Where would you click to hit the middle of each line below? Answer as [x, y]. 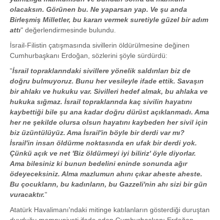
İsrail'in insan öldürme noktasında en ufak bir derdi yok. [103, 143]
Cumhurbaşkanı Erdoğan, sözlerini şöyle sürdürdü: [89, 55]
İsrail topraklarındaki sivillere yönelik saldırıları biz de [101, 71]
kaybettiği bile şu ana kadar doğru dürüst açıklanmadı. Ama [110, 112]
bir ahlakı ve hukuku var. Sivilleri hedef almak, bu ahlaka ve [109, 91]
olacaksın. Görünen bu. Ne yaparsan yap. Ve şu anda [98, 9]
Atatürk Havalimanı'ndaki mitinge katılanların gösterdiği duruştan [110, 210]
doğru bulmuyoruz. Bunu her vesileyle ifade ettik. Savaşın [107, 81]
